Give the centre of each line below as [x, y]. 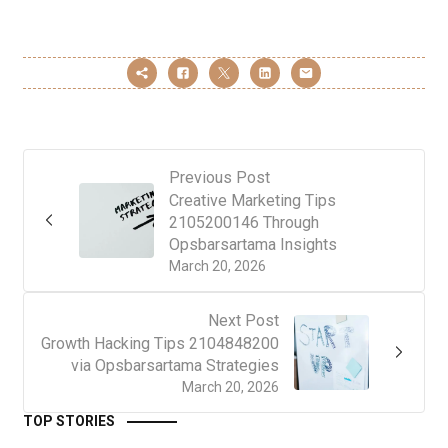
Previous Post [219, 177]
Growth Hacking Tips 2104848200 [160, 343]
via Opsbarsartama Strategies [175, 365]
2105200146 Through [244, 222]
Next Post [243, 320]
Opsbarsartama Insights [253, 244]
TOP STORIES [69, 420]
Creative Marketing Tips [252, 200]
